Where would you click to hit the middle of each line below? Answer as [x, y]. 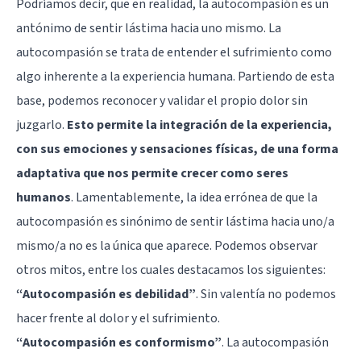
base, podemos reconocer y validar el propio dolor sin [162, 101]
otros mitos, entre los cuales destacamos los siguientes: [171, 270]
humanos [44, 198]
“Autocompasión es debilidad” [106, 295]
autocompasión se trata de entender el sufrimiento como [174, 53]
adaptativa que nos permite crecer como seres [152, 174]
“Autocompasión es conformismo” [119, 343]
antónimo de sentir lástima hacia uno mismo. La [149, 29]
